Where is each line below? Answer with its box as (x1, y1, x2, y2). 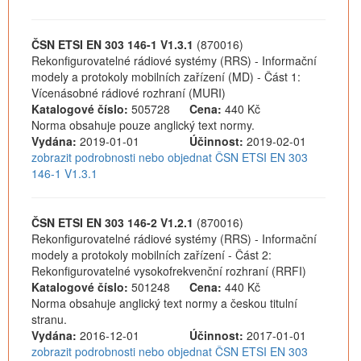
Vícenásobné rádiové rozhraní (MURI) (31, 85, 226, 101)
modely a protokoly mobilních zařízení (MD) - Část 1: (31, 68, 301, 85)
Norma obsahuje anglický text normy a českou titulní (31, 295, 297, 311)
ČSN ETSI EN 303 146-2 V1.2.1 (31, 214, 193, 230)
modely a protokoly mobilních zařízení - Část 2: (31, 247, 272, 263)
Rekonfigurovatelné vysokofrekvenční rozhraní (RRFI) (31, 263, 306, 279)
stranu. (31, 311, 67, 327)
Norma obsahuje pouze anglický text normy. (31, 117, 255, 133)
